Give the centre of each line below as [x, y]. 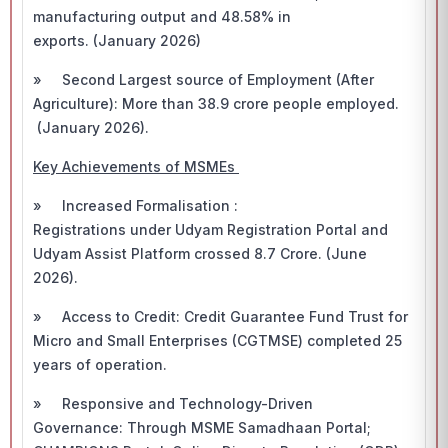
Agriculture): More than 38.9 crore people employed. [216, 103]
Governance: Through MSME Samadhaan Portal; [202, 427]
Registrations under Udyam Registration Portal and [210, 229]
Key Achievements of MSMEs [136, 166]
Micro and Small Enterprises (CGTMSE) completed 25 [217, 340]
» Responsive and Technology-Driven [173, 403]
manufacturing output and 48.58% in [162, 16]
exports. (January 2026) [117, 40]
